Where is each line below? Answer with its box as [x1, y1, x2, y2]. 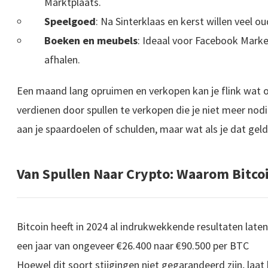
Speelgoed [44, 14, 96, 29]
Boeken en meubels [44, 33, 138, 48]
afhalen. [44, 53, 81, 67]
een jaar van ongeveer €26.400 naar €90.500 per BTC [17, 239, 249, 253]
